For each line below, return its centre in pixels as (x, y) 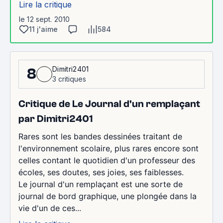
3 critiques (69, 79)
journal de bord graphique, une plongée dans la (108, 196)
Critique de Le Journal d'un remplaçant (109, 104)
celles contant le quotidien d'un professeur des (107, 160)
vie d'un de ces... (50, 208)
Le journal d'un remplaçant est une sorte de (101, 184)
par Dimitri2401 (56, 119)
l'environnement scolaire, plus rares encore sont (109, 148)
